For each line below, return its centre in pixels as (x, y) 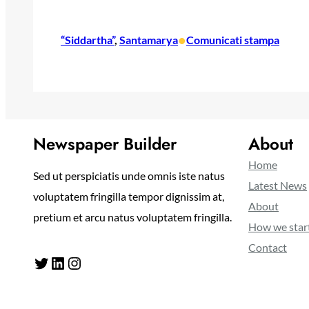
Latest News (278, 186)
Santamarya (149, 40)
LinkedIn (53, 262)
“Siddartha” (88, 40)
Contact (268, 248)
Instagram (72, 262)
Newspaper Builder (105, 144)
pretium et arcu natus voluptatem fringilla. (132, 217)
